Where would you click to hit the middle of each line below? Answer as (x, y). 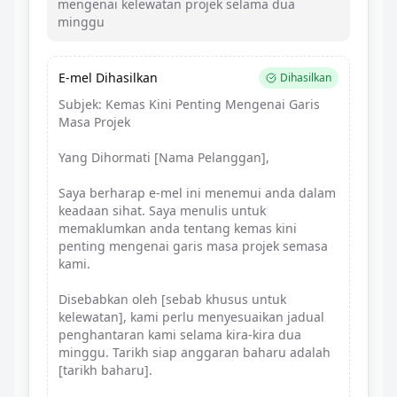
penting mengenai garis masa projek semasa (193, 246)
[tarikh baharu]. (105, 370)
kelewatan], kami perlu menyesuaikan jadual (191, 317)
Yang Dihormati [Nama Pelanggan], (164, 157)
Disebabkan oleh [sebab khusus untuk (172, 299)
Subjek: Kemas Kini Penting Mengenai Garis (189, 104)
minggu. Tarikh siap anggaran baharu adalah (195, 352)
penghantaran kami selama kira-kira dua (180, 335)
